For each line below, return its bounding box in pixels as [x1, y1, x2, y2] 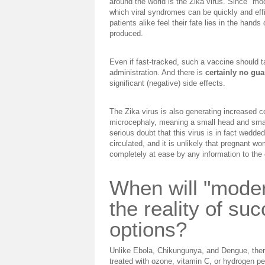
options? [109, 218, 187, 241]
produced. [109, 29, 143, 38]
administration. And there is [109, 68, 205, 77]
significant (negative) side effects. [109, 79, 225, 88]
